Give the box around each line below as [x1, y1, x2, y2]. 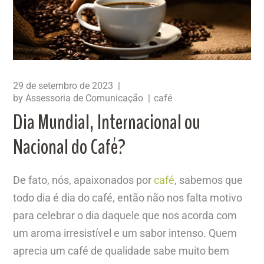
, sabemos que [174, 173, 243, 186]
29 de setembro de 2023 [13, 80, 114, 91]
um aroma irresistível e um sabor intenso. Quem [13, 226, 237, 239]
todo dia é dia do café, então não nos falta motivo [13, 191, 243, 204]
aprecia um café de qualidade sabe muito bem [13, 244, 230, 257]
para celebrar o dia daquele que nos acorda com [13, 209, 237, 222]
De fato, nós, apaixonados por [13, 173, 154, 186]
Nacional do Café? [13, 132, 126, 161]
